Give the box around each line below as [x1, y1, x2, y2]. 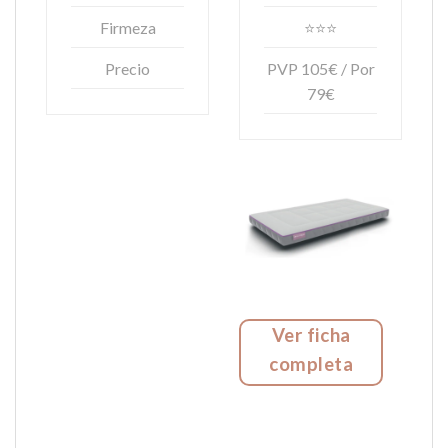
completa [268, 353, 354, 376]
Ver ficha [271, 324, 351, 347]
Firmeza [99, 17, 156, 37]
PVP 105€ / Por [266, 58, 375, 78]
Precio [105, 58, 150, 78]
